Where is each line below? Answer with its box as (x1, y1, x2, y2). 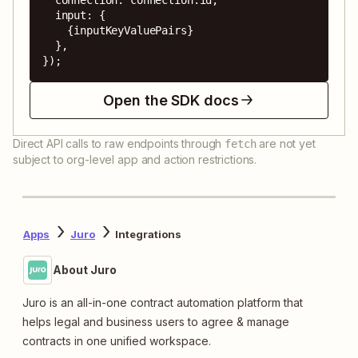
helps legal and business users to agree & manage (22, 314, 289, 328)
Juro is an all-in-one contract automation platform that (22, 295, 303, 309)
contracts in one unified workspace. (22, 333, 211, 348)
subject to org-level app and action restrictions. (13, 152, 257, 166)
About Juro (53, 262, 117, 276)
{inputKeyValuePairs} (42, 23, 68, 37)
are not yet (256, 136, 316, 150)
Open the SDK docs (103, 91, 239, 109)
